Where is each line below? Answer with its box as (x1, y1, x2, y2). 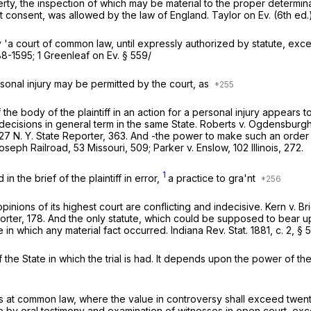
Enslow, (196, 142, 233, 154)
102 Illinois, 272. (233, 142, 303, 154)
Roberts (200, 118, 239, 131)
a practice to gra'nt (168, 171, 258, 184)
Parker (153, 142, 187, 154)
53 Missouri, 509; (74, 142, 153, 154)
